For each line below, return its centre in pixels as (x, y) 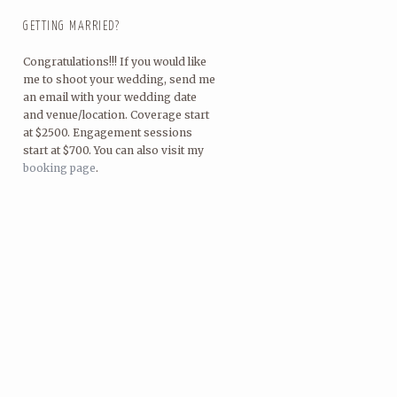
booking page (59, 168)
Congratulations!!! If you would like (115, 62)
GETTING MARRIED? (71, 27)
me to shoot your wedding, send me (119, 79)
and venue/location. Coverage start (116, 115)
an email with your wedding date (110, 97)
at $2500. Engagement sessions (108, 132)
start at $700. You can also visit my (113, 150)
